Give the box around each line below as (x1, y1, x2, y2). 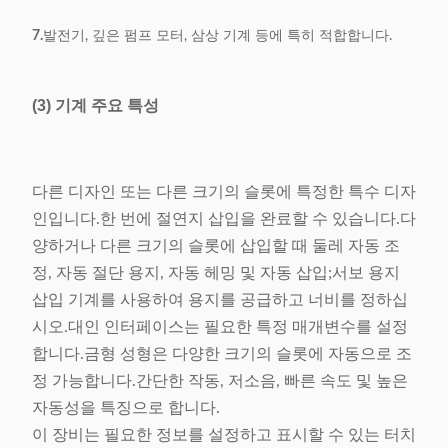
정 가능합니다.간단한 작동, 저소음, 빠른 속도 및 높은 (32, 373, 408, 389)
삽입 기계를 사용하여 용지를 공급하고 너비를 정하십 (32, 292, 408, 308)
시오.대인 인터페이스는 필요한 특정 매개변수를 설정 (32, 319, 408, 335)
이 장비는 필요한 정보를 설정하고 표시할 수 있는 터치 (32, 427, 416, 443)
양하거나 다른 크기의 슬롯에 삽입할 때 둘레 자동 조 (32, 238, 400, 254)
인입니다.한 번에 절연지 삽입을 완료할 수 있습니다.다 (32, 211, 416, 227)
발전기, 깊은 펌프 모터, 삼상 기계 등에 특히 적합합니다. (43, 29, 392, 43)
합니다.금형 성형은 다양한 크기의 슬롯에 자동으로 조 (32, 346, 412, 362)
